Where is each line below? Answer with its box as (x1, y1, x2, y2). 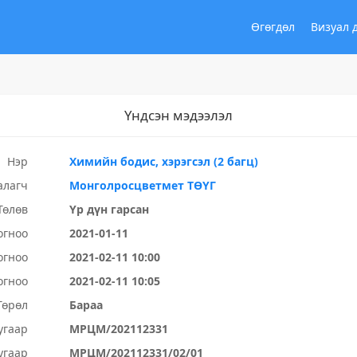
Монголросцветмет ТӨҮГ (69, 178, 217, 193)
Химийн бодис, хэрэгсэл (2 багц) (69, 154, 259, 169)
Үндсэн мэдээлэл (124, 106, 233, 124)
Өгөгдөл (251, 19, 295, 34)
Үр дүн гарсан (69, 202, 150, 217)
